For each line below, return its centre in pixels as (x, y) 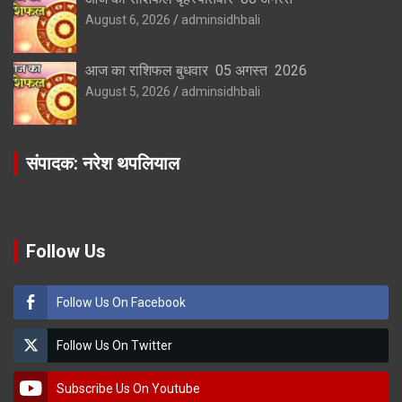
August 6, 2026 (128, 19)
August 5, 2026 (128, 91)
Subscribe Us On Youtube (128, 389)
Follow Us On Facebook (121, 303)
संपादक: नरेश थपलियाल (103, 163)
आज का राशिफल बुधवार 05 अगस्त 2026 (196, 70)
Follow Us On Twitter (114, 346)
